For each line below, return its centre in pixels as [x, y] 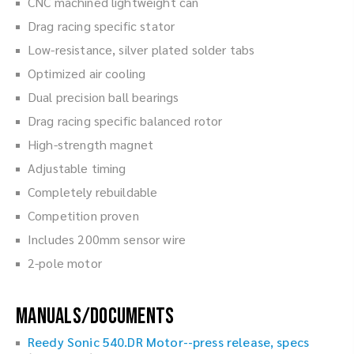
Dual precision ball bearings [104, 96]
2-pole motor [65, 262]
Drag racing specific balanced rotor [125, 120]
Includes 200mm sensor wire [107, 239]
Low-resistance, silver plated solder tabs [141, 49]
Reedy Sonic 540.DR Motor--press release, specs [169, 341]
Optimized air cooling [87, 73]
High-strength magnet [91, 144]
